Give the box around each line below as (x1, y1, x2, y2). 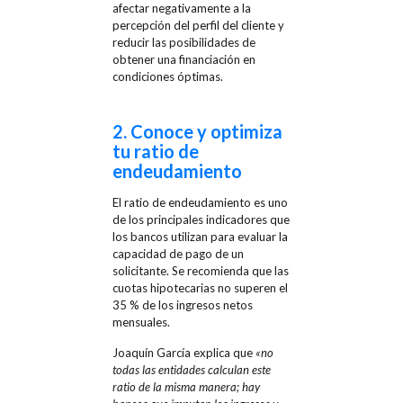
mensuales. (112, 314, 170, 329)
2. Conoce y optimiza (112, 120, 282, 142)
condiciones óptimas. (112, 68, 223, 84)
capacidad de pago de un (112, 246, 244, 261)
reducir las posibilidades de (112, 34, 255, 49)
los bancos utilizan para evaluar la (112, 228, 288, 244)
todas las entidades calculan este (112, 362, 271, 377)
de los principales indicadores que (112, 211, 290, 227)
